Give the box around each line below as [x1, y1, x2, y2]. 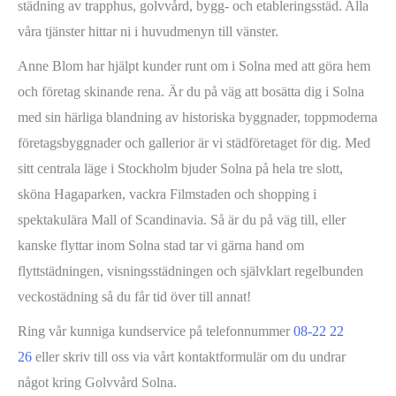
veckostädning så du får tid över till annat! [18, 289, 251, 305]
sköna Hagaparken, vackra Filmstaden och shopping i [18, 187, 316, 202]
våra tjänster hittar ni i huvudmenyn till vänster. [18, 24, 278, 40]
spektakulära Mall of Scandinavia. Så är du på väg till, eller [18, 212, 346, 228]
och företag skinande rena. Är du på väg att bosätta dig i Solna [18, 84, 364, 100]
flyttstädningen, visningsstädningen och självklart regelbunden [18, 263, 363, 279]
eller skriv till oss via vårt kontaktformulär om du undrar [32, 349, 346, 365]
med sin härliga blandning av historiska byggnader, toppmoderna [18, 110, 377, 126]
